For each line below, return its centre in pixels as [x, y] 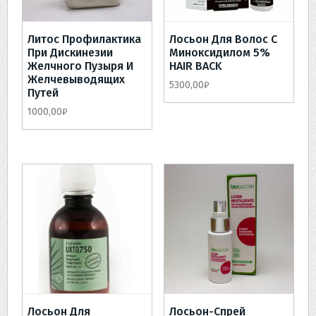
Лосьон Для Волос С [223, 39]
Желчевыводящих [76, 80]
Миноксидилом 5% [219, 53]
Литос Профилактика [84, 39]
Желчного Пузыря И [80, 66]
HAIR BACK [195, 66]
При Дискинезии [70, 53]
